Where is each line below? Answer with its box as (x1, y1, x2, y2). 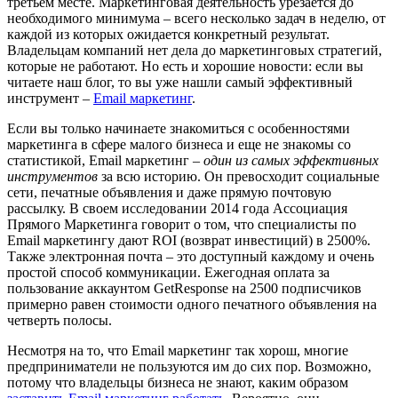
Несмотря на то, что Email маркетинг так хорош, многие (7, 343, 348, 359)
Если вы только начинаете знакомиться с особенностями (7, 121, 350, 137)
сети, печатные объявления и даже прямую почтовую (7, 185, 331, 201)
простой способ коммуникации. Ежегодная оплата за (7, 265, 330, 281)
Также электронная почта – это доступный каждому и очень (7, 249, 374, 265)
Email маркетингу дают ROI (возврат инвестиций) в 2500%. (7, 233, 370, 249)
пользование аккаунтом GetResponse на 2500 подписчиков (7, 281, 362, 297)
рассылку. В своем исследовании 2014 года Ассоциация (7, 201, 347, 217)
